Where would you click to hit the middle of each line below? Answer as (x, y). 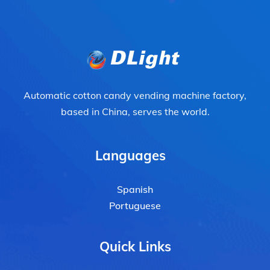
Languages (130, 155)
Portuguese (135, 205)
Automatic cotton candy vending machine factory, (135, 95)
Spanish (135, 189)
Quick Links (135, 246)
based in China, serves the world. (135, 111)
